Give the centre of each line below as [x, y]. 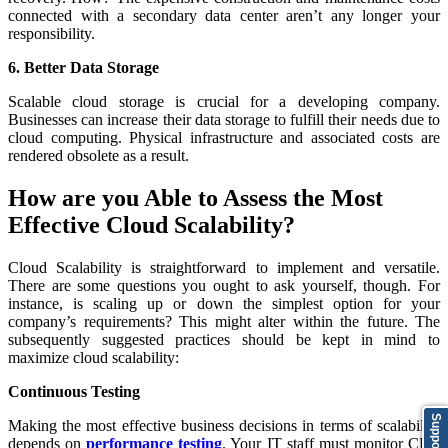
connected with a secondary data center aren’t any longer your [224, 16]
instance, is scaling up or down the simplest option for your [224, 304]
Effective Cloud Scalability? [151, 225]
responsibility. [51, 34]
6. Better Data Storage [83, 68]
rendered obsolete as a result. [98, 156]
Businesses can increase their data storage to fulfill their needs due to [224, 120]
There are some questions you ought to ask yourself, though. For [224, 286]
